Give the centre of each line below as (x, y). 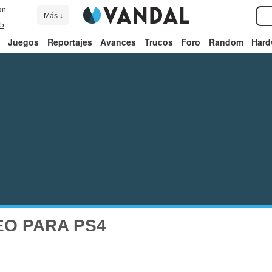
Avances (118, 42)
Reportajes (70, 42)
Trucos (158, 42)
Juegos (24, 42)
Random (226, 42)
